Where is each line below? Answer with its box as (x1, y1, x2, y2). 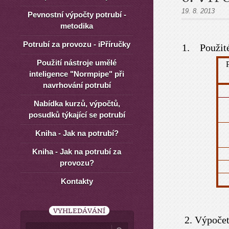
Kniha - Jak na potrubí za (32, 147, 121, 156)
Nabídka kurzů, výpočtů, (33, 99, 120, 108)
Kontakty (60, 177, 93, 186)
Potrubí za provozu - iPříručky (23, 40, 130, 49)
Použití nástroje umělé (37, 58, 117, 67)
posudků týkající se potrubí (28, 110, 125, 119)
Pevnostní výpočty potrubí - (27, 10, 126, 19)
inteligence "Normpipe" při (29, 70, 124, 78)
